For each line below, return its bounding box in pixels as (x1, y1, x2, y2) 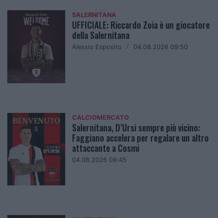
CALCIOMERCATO (72, 113, 129, 121)
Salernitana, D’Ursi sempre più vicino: (72, 121, 200, 134)
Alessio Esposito (72, 43, 122, 51)
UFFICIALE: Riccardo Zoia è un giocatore (72, 18, 210, 32)
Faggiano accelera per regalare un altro (72, 131, 209, 144)
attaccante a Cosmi (72, 141, 140, 154)
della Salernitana (72, 29, 130, 42)
